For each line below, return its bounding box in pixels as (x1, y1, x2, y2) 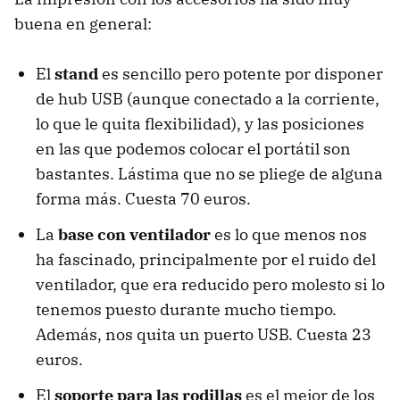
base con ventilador (58, 224, 211, 245)
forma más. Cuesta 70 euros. (36, 188, 251, 209)
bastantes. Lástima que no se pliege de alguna (36, 163, 383, 184)
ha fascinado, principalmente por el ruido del (36, 249, 376, 270)
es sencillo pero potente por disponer (98, 63, 383, 84)
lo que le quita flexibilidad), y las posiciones (36, 113, 364, 134)
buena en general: (14, 13, 152, 34)
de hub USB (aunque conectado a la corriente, (36, 88, 379, 109)
